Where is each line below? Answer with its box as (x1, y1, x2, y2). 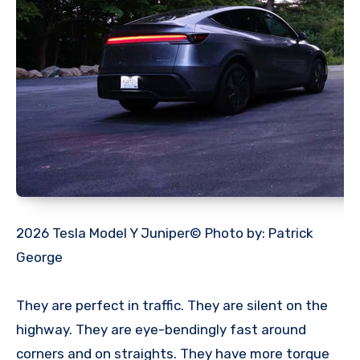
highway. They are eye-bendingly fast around (16, 321, 306, 337)
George (16, 248, 63, 265)
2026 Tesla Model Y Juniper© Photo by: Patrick (16, 224, 313, 241)
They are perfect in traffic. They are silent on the (16, 297, 328, 313)
